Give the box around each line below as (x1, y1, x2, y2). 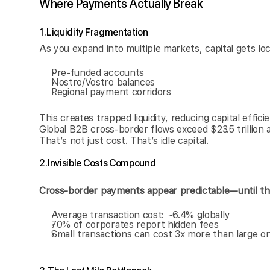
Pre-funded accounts (51, 67, 144, 78)
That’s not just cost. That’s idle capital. (39, 135, 209, 146)
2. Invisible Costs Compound (39, 157, 156, 169)
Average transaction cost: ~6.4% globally (51, 209, 230, 221)
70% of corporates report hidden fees (51, 219, 219, 230)
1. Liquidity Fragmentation (39, 27, 148, 38)
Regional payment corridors (51, 86, 171, 98)
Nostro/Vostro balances (51, 77, 155, 88)
